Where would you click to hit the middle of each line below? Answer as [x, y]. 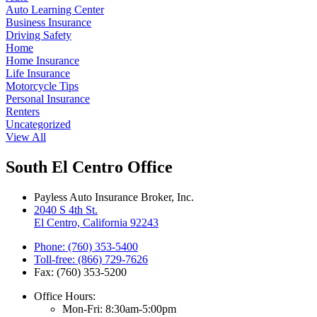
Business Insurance [48, 22]
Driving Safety [39, 35]
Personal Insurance [48, 98]
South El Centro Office [89, 167]
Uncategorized [38, 124]
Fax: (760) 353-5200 [80, 272]
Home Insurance [42, 60]
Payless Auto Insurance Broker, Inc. [114, 197]
